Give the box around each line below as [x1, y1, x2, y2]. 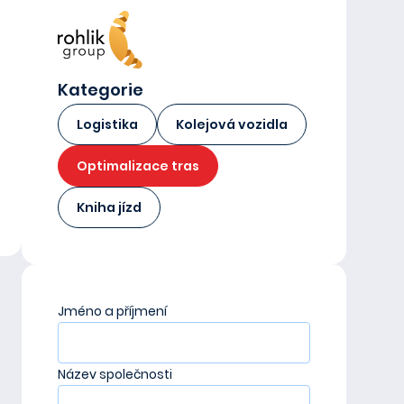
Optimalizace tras [77, 157, 199, 175]
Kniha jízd [77, 198, 142, 216]
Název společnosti [58, 365, 172, 383]
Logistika [77, 115, 138, 133]
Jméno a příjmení [58, 302, 167, 320]
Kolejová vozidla [176, 115, 288, 133]
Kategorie [58, 78, 143, 101]
